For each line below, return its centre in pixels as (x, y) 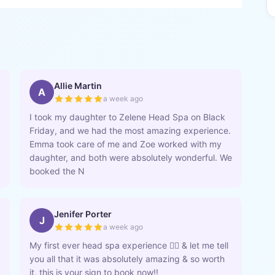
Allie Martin (78, 86)
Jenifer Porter (83, 214)
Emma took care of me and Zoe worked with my (126, 144)
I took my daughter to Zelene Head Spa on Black (127, 117)
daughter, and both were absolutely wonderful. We (131, 157)
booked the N (57, 171)
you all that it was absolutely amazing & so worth (127, 259)
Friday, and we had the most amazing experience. (130, 130)
